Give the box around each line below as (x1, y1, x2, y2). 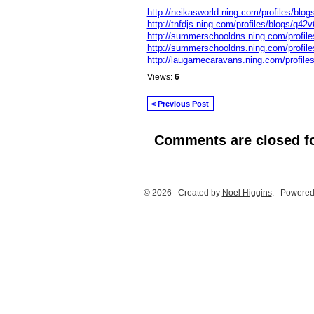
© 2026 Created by (143, 187, 222, 198)
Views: (146, 72, 172, 83)
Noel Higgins (221, 187, 272, 198)
